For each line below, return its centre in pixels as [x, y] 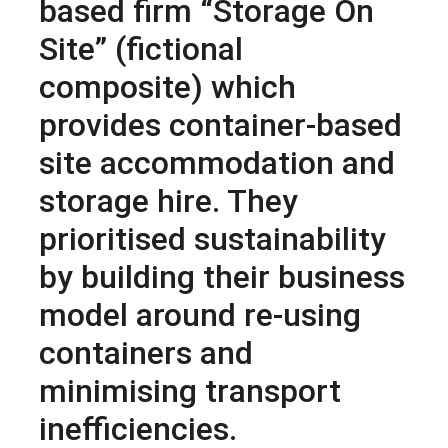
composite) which [167, 86]
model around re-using [200, 314]
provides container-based [220, 124]
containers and [146, 352]
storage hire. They [168, 200]
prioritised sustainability [212, 238]
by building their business [222, 276]
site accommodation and [217, 162]
